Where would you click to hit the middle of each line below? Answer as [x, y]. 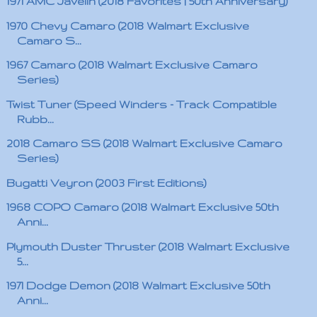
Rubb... [35, 119]
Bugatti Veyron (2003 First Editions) [106, 183]
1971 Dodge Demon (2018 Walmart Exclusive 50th [138, 286]
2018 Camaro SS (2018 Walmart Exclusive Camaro [144, 143]
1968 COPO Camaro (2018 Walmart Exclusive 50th [142, 207]
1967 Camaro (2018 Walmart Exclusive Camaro [132, 65]
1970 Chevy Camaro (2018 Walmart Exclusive [127, 25]
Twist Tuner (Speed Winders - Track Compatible [141, 104]
